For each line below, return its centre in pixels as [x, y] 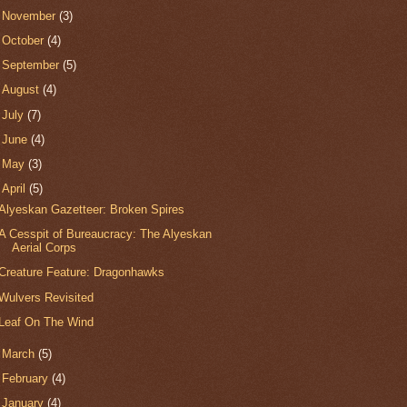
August [23, 90]
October [25, 40]
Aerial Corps [45, 248]
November [31, 15]
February [27, 378]
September [33, 65]
